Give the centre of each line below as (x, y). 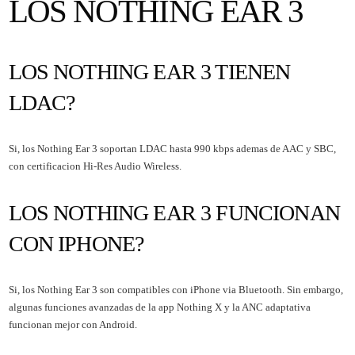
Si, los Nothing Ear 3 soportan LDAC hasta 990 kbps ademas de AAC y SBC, (172, 148)
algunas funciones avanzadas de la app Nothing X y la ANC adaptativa (159, 307)
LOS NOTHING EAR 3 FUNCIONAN (174, 212)
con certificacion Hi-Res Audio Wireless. (95, 166)
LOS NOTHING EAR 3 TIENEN (149, 71)
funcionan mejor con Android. (73, 324)
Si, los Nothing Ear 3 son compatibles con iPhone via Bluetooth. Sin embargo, (176, 289)
